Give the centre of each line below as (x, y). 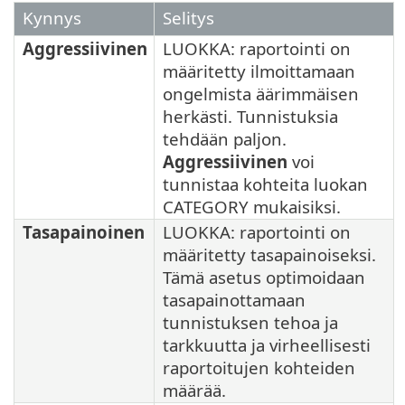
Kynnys (52, 18)
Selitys (188, 18)
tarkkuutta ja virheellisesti (267, 345)
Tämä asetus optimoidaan (264, 278)
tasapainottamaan (234, 300)
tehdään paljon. (225, 139)
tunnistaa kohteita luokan (265, 184)
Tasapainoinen (84, 232)
